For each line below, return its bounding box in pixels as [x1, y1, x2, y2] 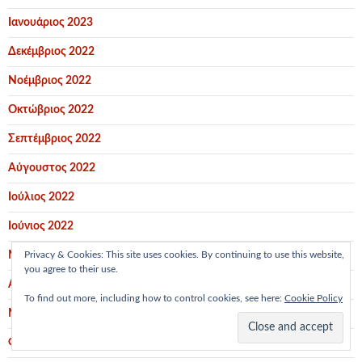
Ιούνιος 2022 [8, 220, 74, 232]
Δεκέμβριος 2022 [8, 45, 95, 57]
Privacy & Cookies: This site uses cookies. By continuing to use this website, [24, 250, 344, 259]
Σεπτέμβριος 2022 [8, 133, 101, 145]
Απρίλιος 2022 [8, 278, 83, 290]
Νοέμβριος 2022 [8, 74, 91, 86]
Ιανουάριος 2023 [8, 16, 93, 28]
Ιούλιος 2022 [8, 191, 74, 203]
